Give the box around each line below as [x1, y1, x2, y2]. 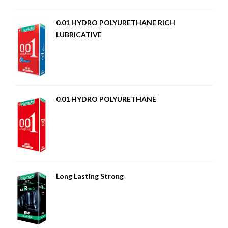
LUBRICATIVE [56, 30, 102, 39]
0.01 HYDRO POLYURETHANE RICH [56, 18, 175, 27]
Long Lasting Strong [56, 171, 124, 180]
